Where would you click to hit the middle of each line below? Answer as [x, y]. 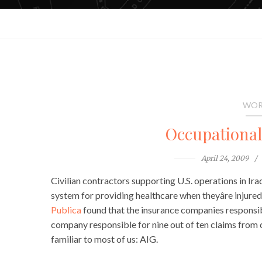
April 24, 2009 [225, 158]
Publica [66, 210]
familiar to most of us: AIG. [104, 239]
